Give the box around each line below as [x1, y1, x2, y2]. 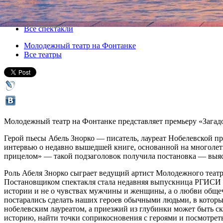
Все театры [24, 50, 62, 59]
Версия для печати [4, 7, 67, 16]
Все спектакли [24, 24, 73, 33]
